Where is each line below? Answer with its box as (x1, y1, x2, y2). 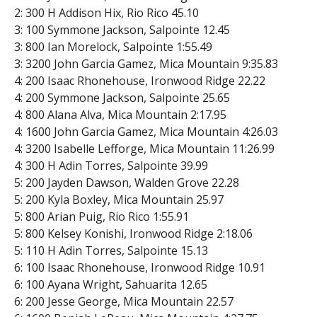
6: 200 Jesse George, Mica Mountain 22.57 (13, 293, 234, 309)
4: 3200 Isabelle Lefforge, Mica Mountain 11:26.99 (13, 140, 275, 156)
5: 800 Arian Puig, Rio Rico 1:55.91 (13, 208, 189, 224)
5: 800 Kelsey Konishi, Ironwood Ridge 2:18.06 (13, 225, 253, 241)
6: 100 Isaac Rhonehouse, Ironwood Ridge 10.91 (13, 259, 265, 275)
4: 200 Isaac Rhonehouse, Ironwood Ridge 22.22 (13, 72, 265, 88)
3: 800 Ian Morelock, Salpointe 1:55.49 (13, 38, 212, 54)
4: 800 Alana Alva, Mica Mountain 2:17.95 (13, 106, 226, 122)
